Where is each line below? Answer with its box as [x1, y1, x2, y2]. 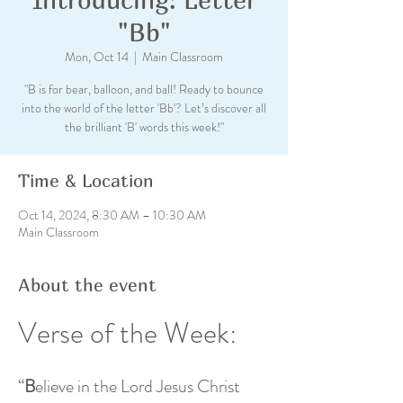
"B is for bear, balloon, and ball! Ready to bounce [24, 80, 264, 98]
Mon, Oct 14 [65, 48, 129, 66]
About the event [18, 274, 157, 295]
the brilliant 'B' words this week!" [64, 118, 224, 136]
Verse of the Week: [18, 312, 243, 354]
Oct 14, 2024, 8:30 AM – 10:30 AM [18, 206, 206, 224]
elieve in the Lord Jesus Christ [35, 373, 244, 399]
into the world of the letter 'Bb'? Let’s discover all [22, 99, 266, 117]
